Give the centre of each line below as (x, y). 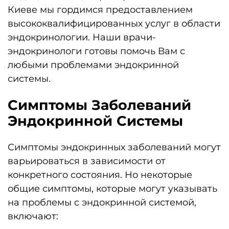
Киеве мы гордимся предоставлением (100, 9)
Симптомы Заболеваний (99, 105)
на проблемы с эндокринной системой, (102, 202)
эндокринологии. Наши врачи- (82, 37)
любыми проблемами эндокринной (93, 65)
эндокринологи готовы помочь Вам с (96, 51)
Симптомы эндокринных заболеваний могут (114, 147)
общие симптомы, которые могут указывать (112, 188)
